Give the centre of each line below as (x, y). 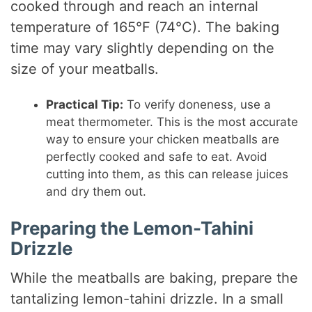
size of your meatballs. (85, 69)
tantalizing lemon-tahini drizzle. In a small (147, 299)
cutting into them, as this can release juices (167, 174)
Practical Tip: (85, 104)
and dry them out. (96, 191)
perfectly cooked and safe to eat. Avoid (157, 156)
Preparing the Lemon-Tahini (132, 228)
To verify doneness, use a (197, 104)
